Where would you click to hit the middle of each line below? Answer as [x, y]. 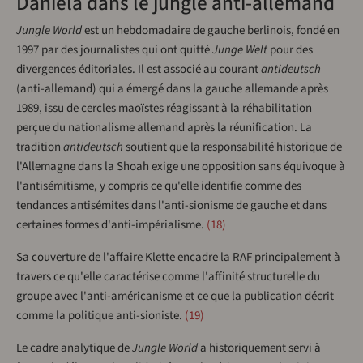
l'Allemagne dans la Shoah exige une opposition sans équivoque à [181, 166]
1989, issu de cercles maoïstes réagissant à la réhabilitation [164, 108]
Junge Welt [240, 49]
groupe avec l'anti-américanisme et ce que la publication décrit [175, 296]
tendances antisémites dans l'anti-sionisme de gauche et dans [171, 205]
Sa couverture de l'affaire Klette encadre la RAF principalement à [178, 257]
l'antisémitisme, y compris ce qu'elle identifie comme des [159, 186]
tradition [40, 147]
